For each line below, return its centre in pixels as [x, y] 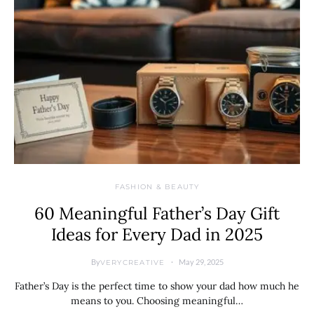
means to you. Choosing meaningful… [157, 301]
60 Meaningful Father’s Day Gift [157, 213]
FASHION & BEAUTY [157, 187]
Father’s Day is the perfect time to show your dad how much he [157, 286]
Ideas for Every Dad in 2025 [157, 234]
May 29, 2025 [201, 262]
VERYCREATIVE [132, 262]
